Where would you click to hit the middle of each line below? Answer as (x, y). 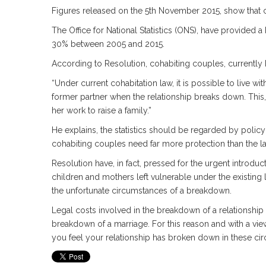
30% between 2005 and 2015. (108, 44)
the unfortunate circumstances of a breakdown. (142, 191)
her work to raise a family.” (102, 110)
